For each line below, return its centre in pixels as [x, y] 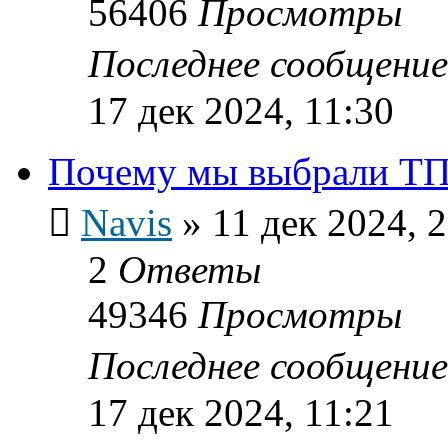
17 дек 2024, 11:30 [241, 110]
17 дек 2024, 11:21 [241, 412]
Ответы [189, 269]
